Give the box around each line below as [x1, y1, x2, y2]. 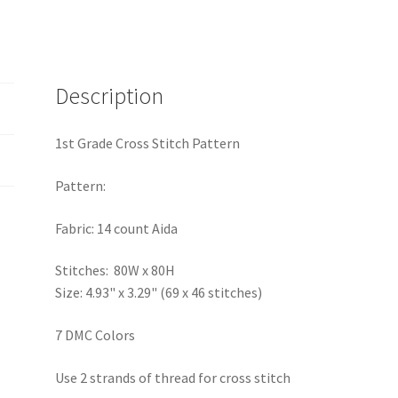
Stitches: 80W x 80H [55, 261, 176, 280]
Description [55, 81, 164, 110]
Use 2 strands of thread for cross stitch [55, 368, 291, 386]
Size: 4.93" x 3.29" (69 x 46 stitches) [55, 283, 263, 302]
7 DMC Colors [55, 325, 136, 344]
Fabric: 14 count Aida [55, 219, 179, 237]
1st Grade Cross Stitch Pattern [55, 134, 241, 153]
